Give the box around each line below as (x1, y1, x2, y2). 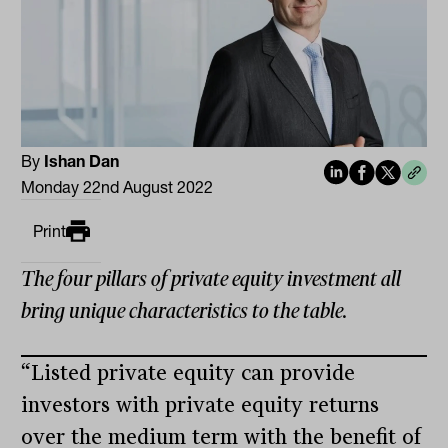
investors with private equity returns (21, 393, 380, 418)
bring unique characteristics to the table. (21, 299, 348, 324)
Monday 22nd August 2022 (21, 177, 214, 198)
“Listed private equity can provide (21, 361, 356, 386)
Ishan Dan (44, 151, 120, 172)
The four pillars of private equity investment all (21, 267, 402, 292)
